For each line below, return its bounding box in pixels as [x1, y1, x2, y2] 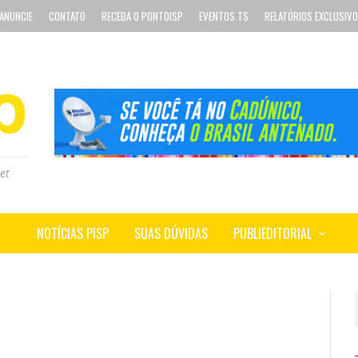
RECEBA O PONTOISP [101, 8, 183, 24]
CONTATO [49, 8, 86, 24]
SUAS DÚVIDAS [133, 224, 208, 244]
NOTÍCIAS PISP [36, 224, 109, 244]
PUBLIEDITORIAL [233, 224, 312, 244]
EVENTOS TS [199, 8, 249, 24]
